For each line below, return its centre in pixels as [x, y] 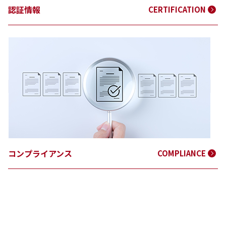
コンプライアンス [40, 153]
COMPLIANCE [182, 153]
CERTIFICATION [177, 9]
